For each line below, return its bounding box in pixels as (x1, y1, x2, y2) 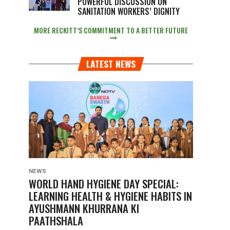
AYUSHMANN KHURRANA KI (29, 200, 139, 216)
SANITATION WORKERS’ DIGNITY (78, 5, 180, 17)
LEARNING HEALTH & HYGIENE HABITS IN (29, 188, 192, 204)
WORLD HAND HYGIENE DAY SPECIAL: (29, 176, 179, 191)
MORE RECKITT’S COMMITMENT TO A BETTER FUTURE (34, 25, 188, 35)
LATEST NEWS (86, 57, 136, 70)
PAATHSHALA (29, 213, 83, 228)
